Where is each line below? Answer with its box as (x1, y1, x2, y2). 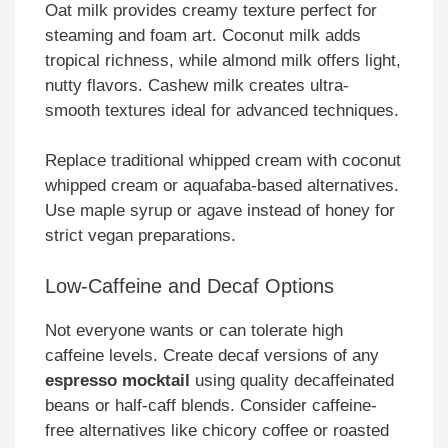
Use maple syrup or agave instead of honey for (45, 201, 395, 221)
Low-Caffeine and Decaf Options (45, 274, 334, 297)
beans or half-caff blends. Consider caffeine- (45, 395, 377, 415)
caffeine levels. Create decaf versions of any (45, 345, 379, 365)
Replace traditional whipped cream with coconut (45, 151, 401, 171)
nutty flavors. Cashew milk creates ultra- (45, 75, 349, 95)
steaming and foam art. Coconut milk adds (45, 25, 361, 45)
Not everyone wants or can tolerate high (45, 320, 343, 340)
